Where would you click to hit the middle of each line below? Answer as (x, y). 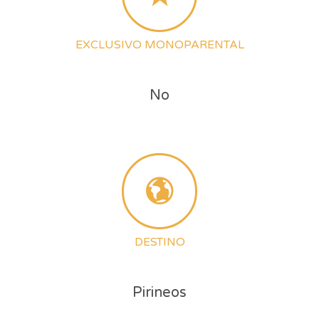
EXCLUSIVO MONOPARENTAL (159, 45)
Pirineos (159, 293)
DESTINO (159, 242)
